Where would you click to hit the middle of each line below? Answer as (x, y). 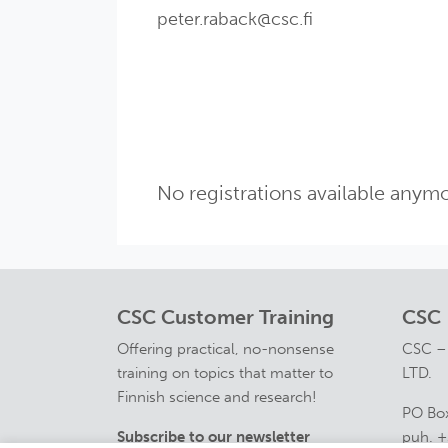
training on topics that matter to (225, 373)
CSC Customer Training (225, 317)
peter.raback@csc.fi (235, 19)
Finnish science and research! (217, 397)
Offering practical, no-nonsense (225, 349)
